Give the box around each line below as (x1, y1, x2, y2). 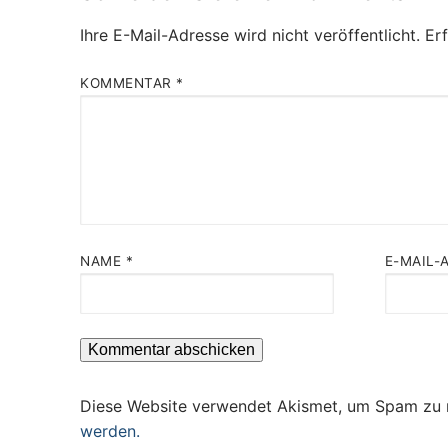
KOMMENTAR (80, 75, 176, 92)
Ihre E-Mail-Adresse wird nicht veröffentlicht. (80, 24, 420, 45)
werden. (80, 421, 140, 442)
